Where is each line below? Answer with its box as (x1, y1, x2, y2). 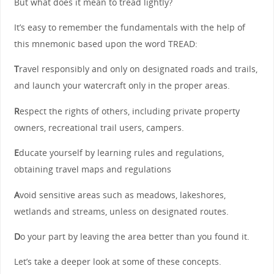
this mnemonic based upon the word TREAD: (13, 37, 198, 50)
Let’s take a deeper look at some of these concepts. (13, 256, 221, 268)
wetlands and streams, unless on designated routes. (13, 205, 229, 217)
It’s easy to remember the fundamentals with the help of (13, 21, 245, 33)
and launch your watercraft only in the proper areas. (13, 80, 230, 92)
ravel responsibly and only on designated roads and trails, (18, 63, 257, 75)
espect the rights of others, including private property (19, 105, 240, 117)
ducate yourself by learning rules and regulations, (18, 147, 224, 159)
